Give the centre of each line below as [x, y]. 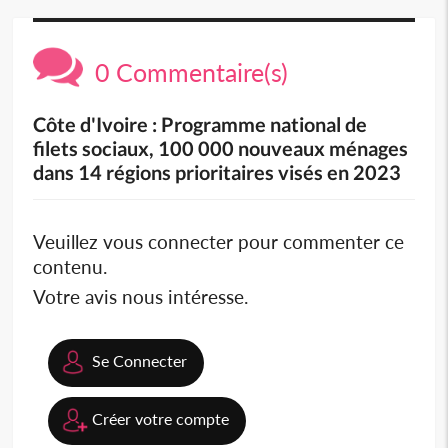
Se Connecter [140, 361]
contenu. [70, 267]
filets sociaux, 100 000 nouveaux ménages [221, 148]
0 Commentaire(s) [186, 72]
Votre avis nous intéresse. [141, 297]
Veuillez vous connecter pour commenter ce [219, 242]
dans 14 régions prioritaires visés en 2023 [217, 172]
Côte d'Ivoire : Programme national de [200, 124]
